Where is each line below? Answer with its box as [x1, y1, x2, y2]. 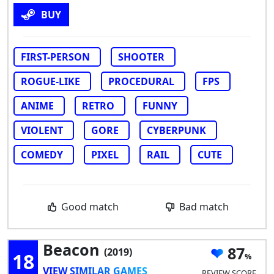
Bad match [177, 199, 229, 213]
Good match [59, 199, 119, 213]
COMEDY [21, 147, 63, 161]
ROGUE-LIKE [21, 74, 80, 88]
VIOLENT [21, 123, 63, 137]
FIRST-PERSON [21, 50, 90, 64]
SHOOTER [118, 50, 165, 64]
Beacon [43, 239, 104, 260]
